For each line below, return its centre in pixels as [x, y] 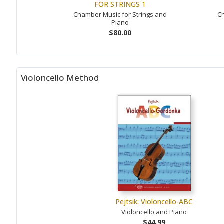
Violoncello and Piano [154, 212]
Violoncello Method [60, 77]
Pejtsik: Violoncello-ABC [154, 201]
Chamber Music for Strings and [120, 14]
